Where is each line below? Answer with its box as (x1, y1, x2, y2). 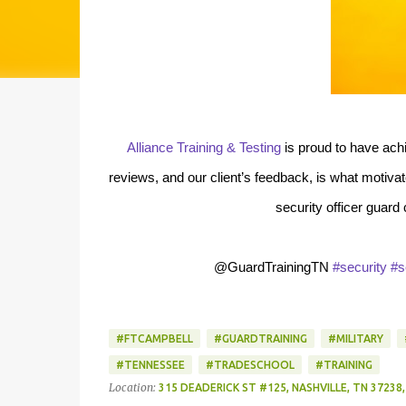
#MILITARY (327, 333, 383, 344)
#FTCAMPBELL (115, 333, 193, 344)
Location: (108, 381, 159, 394)
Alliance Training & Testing (126, 140, 281, 155)
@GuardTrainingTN (214, 259, 333, 275)
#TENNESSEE (115, 359, 185, 371)
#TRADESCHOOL (205, 359, 295, 371)
